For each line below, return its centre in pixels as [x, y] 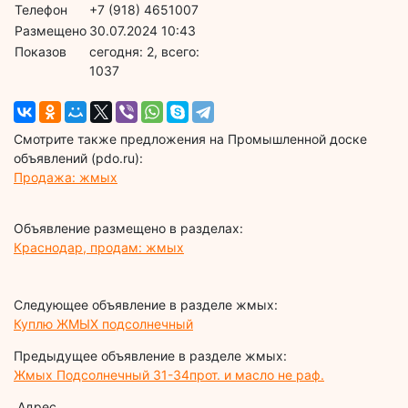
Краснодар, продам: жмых [99, 248]
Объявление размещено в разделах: [128, 229]
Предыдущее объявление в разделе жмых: [150, 356]
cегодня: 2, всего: [145, 52]
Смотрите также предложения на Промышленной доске [190, 139]
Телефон [41, 10]
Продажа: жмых [66, 178]
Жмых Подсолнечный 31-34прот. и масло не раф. [169, 375]
